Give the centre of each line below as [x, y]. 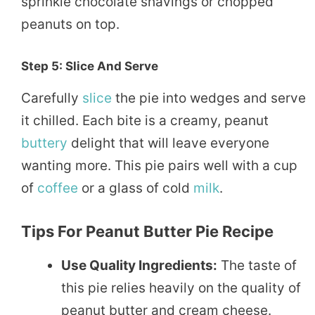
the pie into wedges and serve [209, 98]
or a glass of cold [136, 188]
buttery [44, 143]
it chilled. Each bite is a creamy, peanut [145, 120]
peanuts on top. [70, 25]
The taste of [257, 265]
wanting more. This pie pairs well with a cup [159, 165]
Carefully [52, 98]
